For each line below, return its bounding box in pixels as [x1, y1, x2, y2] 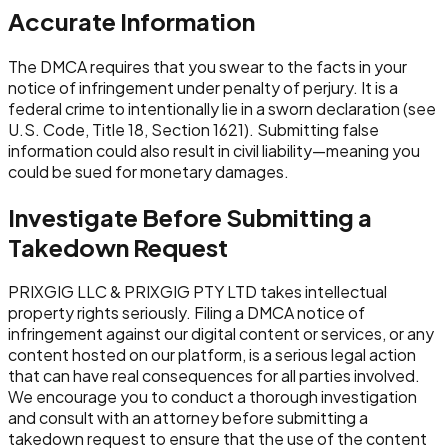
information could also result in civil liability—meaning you [8, 139, 420, 161]
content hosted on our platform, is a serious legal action [8, 344, 416, 366]
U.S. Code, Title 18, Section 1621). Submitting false [8, 118, 379, 140]
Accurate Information [8, 5, 255, 36]
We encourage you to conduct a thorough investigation [8, 386, 417, 408]
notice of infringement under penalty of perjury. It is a [8, 76, 398, 98]
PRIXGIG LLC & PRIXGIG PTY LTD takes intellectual [8, 281, 387, 303]
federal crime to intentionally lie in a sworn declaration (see [8, 97, 436, 119]
